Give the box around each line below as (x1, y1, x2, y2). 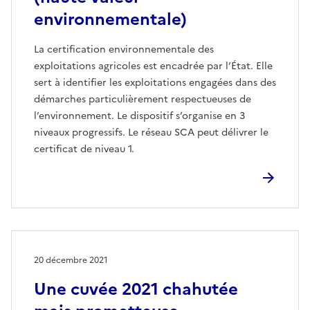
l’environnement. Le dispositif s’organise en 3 (34, 108, 245, 123)
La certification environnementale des (34, 42, 214, 57)
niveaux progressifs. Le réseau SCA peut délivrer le (34, 125, 268, 140)
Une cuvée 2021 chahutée (34, 276, 238, 302)
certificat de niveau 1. (34, 141, 134, 156)
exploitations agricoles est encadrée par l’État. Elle (34, 58, 273, 73)
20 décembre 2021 (34, 253, 108, 266)
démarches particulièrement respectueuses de (34, 91, 251, 107)
